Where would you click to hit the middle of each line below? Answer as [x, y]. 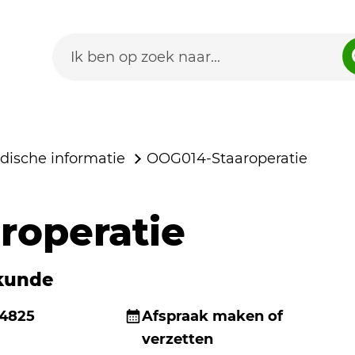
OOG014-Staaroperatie [227, 158]
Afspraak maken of [213, 316]
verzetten [178, 339]
